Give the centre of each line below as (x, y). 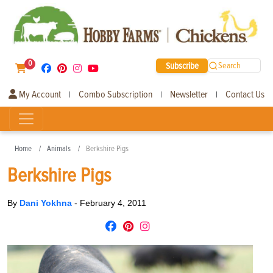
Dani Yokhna (47, 203)
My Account (39, 94)
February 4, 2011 (113, 203)
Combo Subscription (115, 94)
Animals (59, 148)
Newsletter (189, 94)
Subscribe (182, 66)
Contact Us (245, 94)
